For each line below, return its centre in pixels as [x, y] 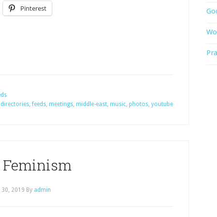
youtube [162, 104]
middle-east [92, 104]
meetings [61, 104]
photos [139, 104]
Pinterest [33, 8]
